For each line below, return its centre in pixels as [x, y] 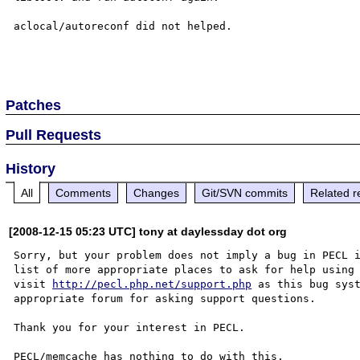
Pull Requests [54, 135]
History [31, 168]
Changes [157, 192]
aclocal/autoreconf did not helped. [123, 26]
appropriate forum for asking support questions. [168, 298]
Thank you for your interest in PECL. [130, 327]
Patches [34, 105]
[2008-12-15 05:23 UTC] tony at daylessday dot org [148, 231]
